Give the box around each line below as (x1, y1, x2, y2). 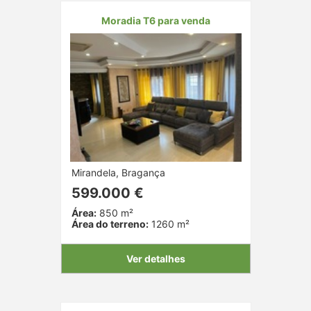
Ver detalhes (126, 252, 185, 264)
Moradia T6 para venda (101, 14, 210, 26)
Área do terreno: (71, 217, 149, 230)
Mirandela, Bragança (71, 166, 165, 178)
